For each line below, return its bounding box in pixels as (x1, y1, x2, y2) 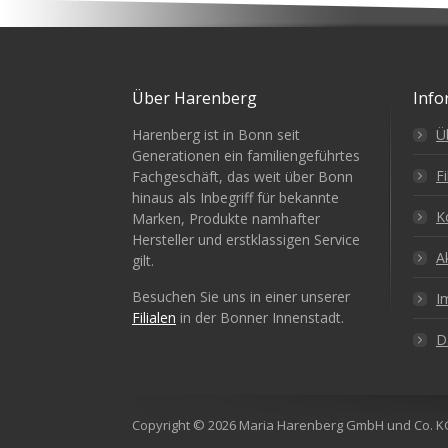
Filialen (132, 308, 176, 327)
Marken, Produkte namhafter (132, 209, 320, 228)
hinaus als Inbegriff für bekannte (132, 188, 339, 207)
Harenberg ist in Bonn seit (132, 125, 300, 144)
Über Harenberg (132, 87, 257, 109)
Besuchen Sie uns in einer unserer (132, 287, 350, 306)
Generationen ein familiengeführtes (132, 146, 360, 165)
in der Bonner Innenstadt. (176, 308, 344, 327)
